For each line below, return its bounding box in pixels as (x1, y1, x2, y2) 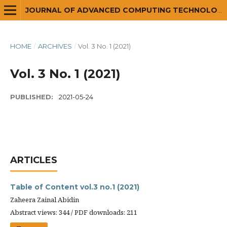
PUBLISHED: (10, 93, 55, 101)
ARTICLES (10, 155, 57, 166)
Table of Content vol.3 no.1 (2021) (10, 182, 139, 192)
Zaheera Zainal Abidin (10, 195, 79, 204)
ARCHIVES (37, 42, 72, 50)
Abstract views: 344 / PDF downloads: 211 (10, 208, 137, 217)
